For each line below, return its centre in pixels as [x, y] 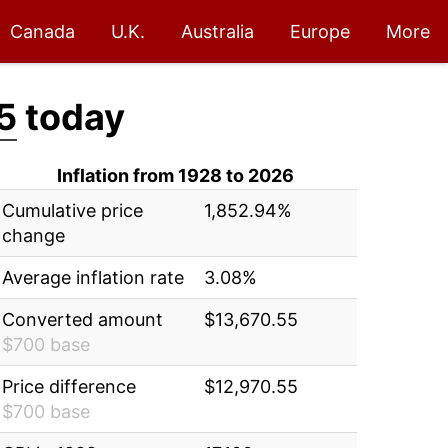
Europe [320, 31]
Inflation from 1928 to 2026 [175, 175]
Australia [217, 31]
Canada [42, 31]
